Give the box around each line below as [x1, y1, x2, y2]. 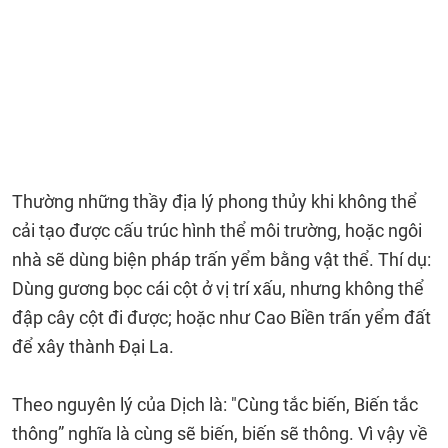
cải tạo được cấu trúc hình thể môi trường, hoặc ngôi [12, 220, 422, 241]
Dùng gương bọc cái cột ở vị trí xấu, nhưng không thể [12, 278, 424, 299]
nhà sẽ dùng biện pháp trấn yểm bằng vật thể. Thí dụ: [12, 249, 431, 270]
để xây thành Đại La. [12, 336, 174, 357]
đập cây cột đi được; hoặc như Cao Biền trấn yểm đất [12, 307, 431, 328]
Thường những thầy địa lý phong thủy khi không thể [12, 191, 417, 212]
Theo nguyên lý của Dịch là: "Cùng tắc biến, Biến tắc [12, 394, 418, 415]
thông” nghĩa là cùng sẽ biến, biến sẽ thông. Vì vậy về [12, 423, 428, 444]
